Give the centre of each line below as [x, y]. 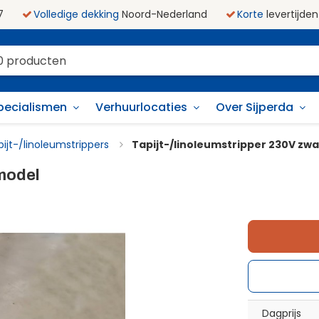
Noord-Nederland [163, 14]
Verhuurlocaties [141, 108]
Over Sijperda [255, 108]
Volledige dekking [76, 14]
